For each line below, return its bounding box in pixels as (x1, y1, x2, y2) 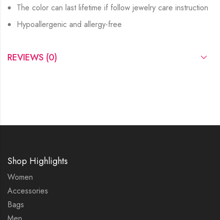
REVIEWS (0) (7, 51, 57, 64)
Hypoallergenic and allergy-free (17, 18, 122, 30)
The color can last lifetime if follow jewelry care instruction (17, 1, 209, 13)
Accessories (7, 185, 48, 197)
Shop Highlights (7, 155, 68, 168)
